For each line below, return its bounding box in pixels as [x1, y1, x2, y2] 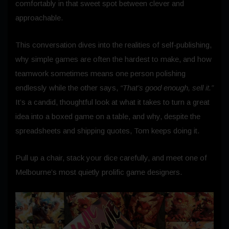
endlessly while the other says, [15, 83, 120, 92]
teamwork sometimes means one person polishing [15, 68, 186, 78]
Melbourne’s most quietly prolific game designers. [15, 167, 182, 176]
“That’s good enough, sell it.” [120, 83, 214, 92]
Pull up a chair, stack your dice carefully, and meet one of [15, 153, 207, 162]
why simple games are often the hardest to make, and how [15, 54, 212, 63]
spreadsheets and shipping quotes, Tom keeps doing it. [15, 126, 199, 135]
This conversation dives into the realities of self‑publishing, [15, 40, 212, 49]
